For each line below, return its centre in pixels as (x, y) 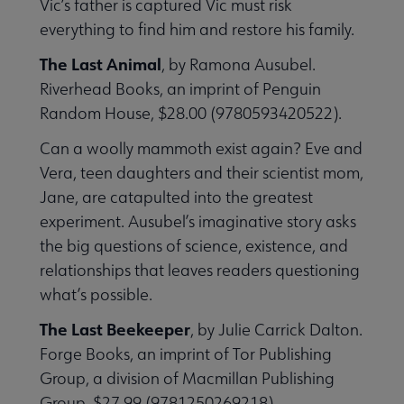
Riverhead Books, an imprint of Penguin (180, 88)
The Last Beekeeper (115, 329)
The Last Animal (101, 64)
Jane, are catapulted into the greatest (176, 197)
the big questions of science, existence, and (194, 245)
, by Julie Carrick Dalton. (276, 329)
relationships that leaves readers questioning (200, 270)
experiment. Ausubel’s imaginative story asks (198, 221)
